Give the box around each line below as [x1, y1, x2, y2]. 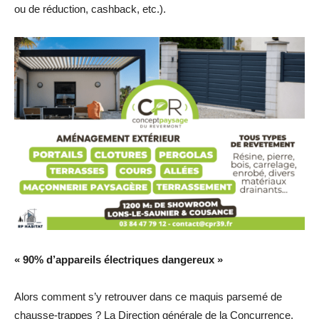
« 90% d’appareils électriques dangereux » [14, 253, 223, 266]
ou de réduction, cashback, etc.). [14, 2, 166, 15]
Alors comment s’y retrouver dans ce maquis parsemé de [14, 291, 282, 303]
